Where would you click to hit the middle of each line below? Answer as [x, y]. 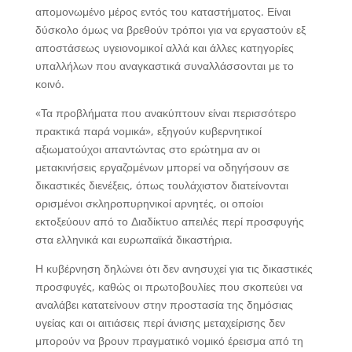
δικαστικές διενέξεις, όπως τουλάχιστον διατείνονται [161, 185]
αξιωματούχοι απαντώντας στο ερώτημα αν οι [147, 148]
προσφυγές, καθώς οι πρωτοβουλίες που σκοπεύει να [169, 286]
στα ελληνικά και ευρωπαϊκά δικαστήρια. [134, 239]
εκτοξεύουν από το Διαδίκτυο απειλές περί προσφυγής [169, 221]
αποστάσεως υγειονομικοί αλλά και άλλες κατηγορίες [164, 47]
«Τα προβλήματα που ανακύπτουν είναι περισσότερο [165, 112]
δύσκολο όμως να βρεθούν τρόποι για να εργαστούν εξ [170, 29]
